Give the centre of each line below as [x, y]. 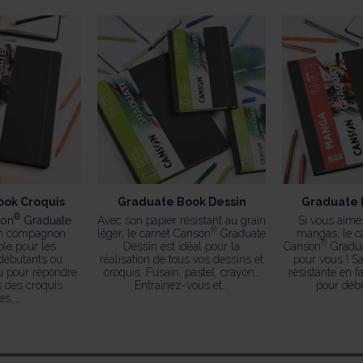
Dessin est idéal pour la [181, 246]
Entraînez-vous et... [181, 285]
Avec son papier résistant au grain [181, 220]
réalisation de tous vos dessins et [181, 259]
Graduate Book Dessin [181, 201]
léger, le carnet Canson [154, 233]
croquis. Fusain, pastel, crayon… [181, 272]
